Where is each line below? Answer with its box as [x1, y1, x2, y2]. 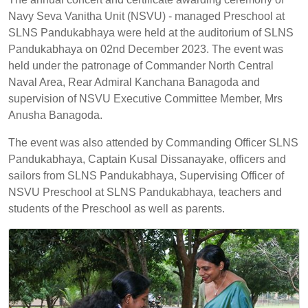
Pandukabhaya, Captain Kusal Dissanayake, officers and [8, 153, 286, 165]
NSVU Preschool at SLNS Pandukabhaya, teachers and [8, 186, 282, 198]
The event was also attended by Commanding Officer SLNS [8, 137, 298, 148]
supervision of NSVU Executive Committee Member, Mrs [8, 93, 283, 104]
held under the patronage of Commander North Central [8, 60, 274, 71]
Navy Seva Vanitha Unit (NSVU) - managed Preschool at [8, 10, 285, 22]
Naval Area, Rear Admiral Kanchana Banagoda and [8, 76, 260, 88]
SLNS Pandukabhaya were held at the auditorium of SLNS [8, 27, 294, 38]
